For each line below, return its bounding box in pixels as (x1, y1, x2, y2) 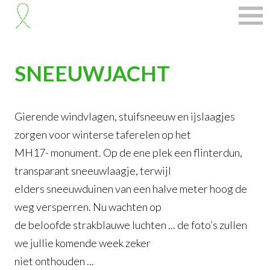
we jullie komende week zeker (14, 236, 151, 250)
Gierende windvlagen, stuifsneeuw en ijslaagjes (14, 109, 237, 123)
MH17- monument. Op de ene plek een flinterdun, (14, 145, 243, 159)
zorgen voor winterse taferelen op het (14, 127, 192, 141)
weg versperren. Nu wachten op (14, 199, 162, 213)
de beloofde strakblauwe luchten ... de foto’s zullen (14, 218, 248, 231)
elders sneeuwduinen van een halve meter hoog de (14, 181, 248, 195)
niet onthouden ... (14, 254, 95, 268)
